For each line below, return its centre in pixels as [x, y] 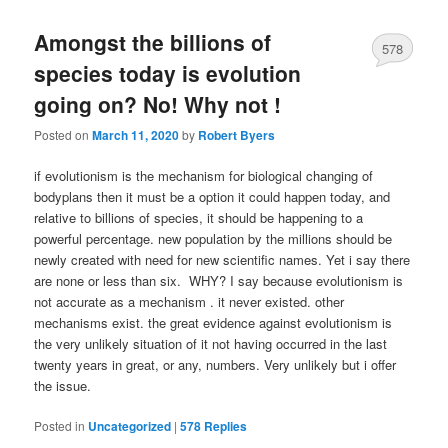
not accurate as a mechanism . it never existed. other [189, 302]
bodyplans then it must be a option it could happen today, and [212, 197]
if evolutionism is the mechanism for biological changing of [204, 176]
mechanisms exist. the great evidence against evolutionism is [213, 323]
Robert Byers [237, 135]
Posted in [60, 426]
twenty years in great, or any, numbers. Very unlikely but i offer [215, 365]
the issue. [63, 386]
